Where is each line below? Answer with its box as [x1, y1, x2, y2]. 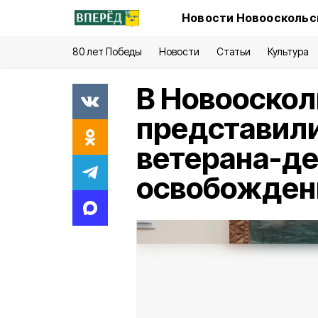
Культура [267, 45, 309, 57]
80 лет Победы [72, 45, 143, 57]
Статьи [216, 45, 251, 57]
